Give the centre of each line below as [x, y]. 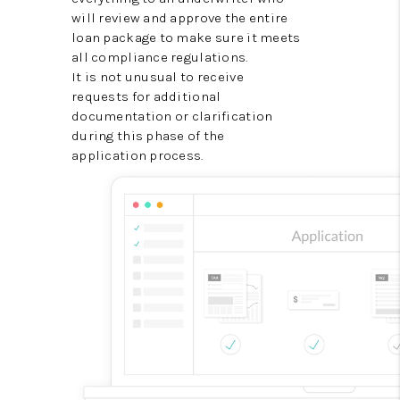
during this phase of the [148, 136]
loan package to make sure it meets [186, 38]
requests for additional [146, 97]
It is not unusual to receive [157, 77]
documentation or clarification [172, 117]
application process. [137, 156]
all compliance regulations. [159, 58]
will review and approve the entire [179, 18]
